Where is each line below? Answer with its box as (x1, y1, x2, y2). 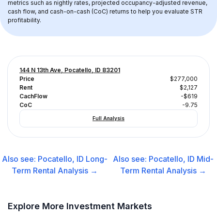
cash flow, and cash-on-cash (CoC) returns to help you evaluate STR (8, 8, 204, 15)
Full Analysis (93, 115, 124, 121)
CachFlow (19, 93, 47, 100)
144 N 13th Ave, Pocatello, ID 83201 (19, 66, 120, 74)
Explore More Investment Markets (8, 201, 152, 211)
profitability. (8, 16, 41, 24)
